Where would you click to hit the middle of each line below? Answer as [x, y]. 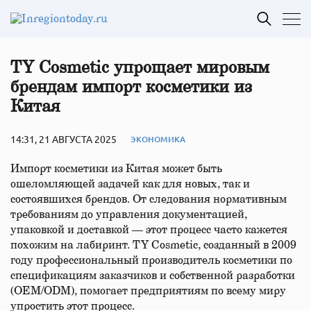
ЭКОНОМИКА [158, 139]
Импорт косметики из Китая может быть [116, 169]
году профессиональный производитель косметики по [151, 260]
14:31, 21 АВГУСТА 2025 [64, 139]
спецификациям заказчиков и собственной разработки [153, 276]
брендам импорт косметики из [131, 87]
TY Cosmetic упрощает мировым [140, 68]
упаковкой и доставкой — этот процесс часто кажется [149, 230]
